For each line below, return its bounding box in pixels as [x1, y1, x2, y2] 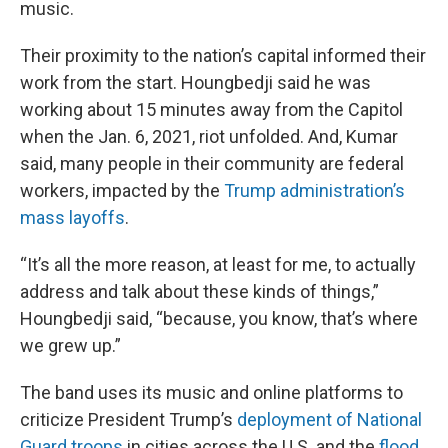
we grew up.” [20, 335, 121, 356]
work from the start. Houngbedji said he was [20, 72, 371, 93]
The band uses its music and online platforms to [20, 382, 403, 403]
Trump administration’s [224, 180, 405, 201]
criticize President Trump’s [20, 409, 237, 430]
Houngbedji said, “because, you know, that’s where [20, 308, 418, 329]
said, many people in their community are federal [20, 153, 404, 174]
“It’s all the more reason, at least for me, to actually [20, 254, 416, 275]
